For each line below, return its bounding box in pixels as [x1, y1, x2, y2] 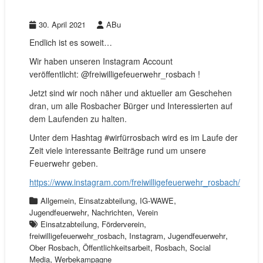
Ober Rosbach [29, 242, 78, 254]
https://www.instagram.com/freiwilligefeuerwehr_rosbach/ [29, 176, 240, 188]
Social [189, 242, 211, 254]
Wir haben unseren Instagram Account [29, 55, 173, 68]
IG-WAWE [139, 195, 174, 207]
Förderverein [101, 218, 144, 230]
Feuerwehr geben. [29, 157, 98, 170]
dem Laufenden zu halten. [29, 113, 129, 125]
